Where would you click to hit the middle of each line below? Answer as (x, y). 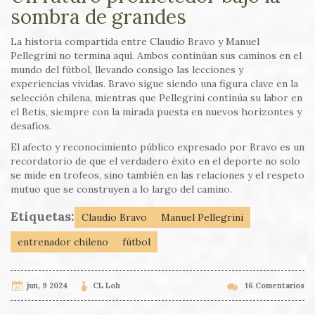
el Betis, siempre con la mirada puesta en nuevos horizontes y (156, 112)
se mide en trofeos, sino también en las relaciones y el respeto (157, 175)
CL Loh (107, 286)
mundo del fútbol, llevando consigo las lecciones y (127, 70)
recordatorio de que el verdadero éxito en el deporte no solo (155, 161)
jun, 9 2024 (47, 286)
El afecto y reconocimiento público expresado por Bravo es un (157, 147)
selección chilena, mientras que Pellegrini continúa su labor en (156, 98)
